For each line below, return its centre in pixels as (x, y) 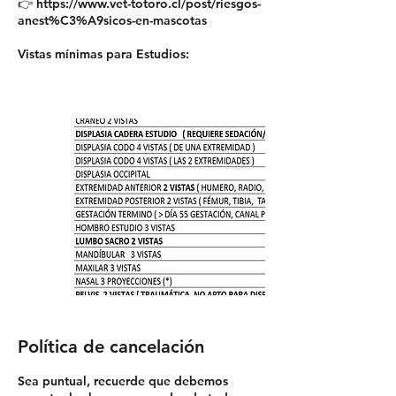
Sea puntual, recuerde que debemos (123, 381)
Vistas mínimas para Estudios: (103, 54)
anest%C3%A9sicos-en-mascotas (112, 21)
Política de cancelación (111, 347)
